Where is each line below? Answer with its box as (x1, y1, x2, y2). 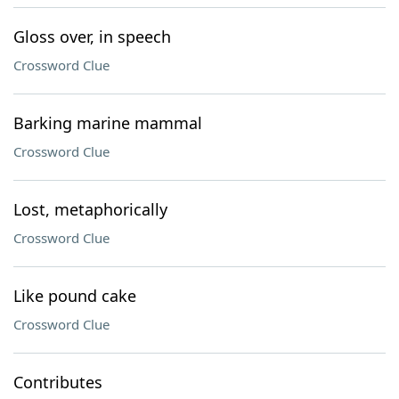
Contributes (13, 371, 102, 393)
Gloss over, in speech (13, 26, 171, 47)
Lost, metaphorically (13, 199, 167, 220)
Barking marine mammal (13, 112, 202, 134)
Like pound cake (13, 285, 136, 306)
